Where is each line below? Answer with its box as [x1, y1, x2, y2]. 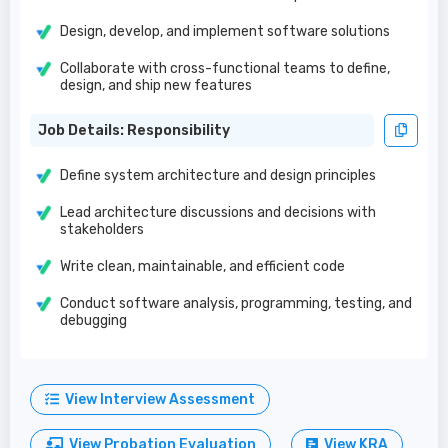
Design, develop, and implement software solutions [60, 23, 390, 40]
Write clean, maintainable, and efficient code [60, 258, 345, 275]
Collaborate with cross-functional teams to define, [60, 60, 390, 77]
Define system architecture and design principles [60, 167, 376, 184]
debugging [60, 312, 127, 329]
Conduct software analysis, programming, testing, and [60, 295, 412, 312]
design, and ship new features [60, 77, 252, 94]
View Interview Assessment [59, 391, 255, 408]
